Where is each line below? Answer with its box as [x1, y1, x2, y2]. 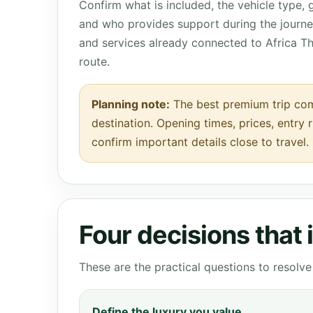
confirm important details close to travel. [92, 135, 309, 149]
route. [79, 54, 110, 68]
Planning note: [92, 97, 170, 111]
